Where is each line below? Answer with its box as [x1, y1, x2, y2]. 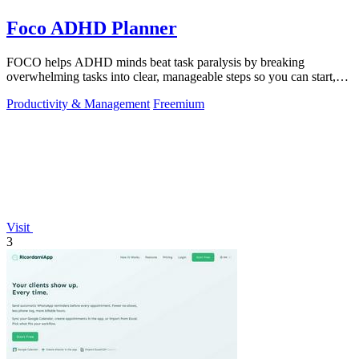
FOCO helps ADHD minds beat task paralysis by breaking [6, 54, 305, 69]
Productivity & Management [6, 96, 150, 111]
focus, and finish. [6, 83, 93, 98]
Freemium [153, 96, 204, 111]
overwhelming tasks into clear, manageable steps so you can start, [6, 69, 336, 83]
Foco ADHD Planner [6, 17, 177, 38]
